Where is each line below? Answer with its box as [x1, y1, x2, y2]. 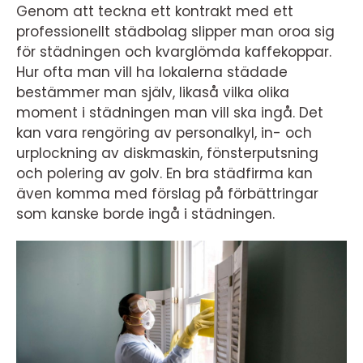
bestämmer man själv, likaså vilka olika [16, 83, 289, 102]
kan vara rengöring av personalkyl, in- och [16, 123, 312, 143]
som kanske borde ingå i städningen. [16, 204, 279, 224]
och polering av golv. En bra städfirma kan [16, 164, 313, 183]
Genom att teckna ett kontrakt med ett [16, 2, 293, 21]
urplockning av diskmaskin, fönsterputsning [16, 143, 318, 163]
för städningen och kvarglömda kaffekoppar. [16, 42, 331, 62]
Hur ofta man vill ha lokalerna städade [16, 62, 288, 82]
